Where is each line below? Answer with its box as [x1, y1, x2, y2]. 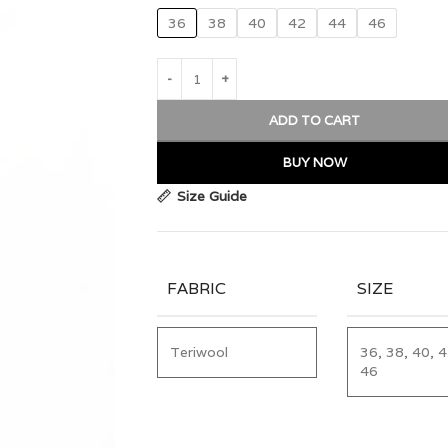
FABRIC [167, 277, 226, 299]
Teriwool [170, 342, 228, 361]
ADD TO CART [269, 112, 360, 129]
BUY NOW [282, 154, 347, 171]
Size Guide [177, 187, 248, 206]
